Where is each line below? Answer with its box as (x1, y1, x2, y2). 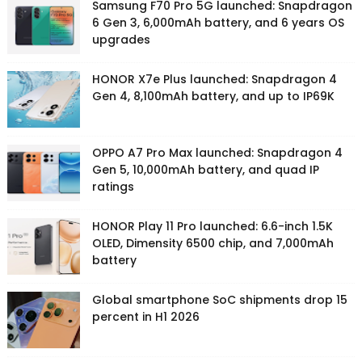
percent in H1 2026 (91, 309, 200, 326)
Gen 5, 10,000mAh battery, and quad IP (91, 162, 319, 179)
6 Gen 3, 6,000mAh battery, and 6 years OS (91, 15, 344, 32)
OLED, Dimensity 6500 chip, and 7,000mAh (91, 235, 334, 252)
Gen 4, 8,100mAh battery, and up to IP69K (91, 88, 335, 105)
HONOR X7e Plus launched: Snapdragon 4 (91, 71, 337, 88)
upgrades (91, 32, 150, 48)
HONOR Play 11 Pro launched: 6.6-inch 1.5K (91, 218, 333, 235)
